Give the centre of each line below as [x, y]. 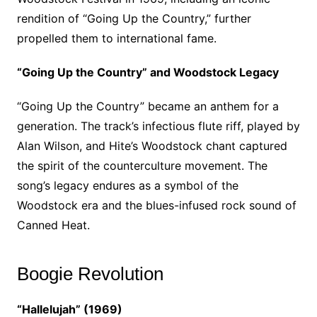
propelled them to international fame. [116, 39]
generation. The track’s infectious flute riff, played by [158, 126]
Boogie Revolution [90, 274]
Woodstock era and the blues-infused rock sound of [156, 206]
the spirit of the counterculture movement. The [142, 166]
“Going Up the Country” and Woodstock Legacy [148, 73]
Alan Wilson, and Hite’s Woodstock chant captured [152, 146]
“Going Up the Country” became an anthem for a [148, 106]
